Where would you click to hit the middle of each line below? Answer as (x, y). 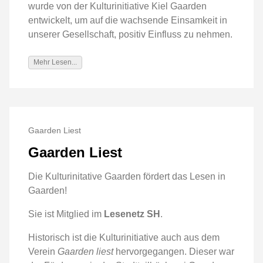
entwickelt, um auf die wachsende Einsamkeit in (128, 20)
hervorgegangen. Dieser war (174, 252)
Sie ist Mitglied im (66, 214)
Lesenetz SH (132, 214)
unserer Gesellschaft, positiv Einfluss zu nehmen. (130, 34)
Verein (43, 252)
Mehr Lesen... (55, 62)
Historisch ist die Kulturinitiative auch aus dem (124, 238)
